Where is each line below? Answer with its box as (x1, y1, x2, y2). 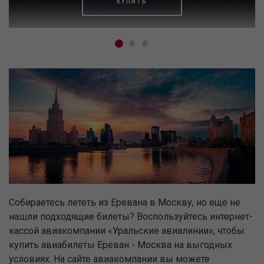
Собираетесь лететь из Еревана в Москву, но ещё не (9, 197, 240, 209)
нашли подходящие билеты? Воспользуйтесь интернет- (9, 211, 253, 223)
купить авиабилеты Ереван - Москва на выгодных (9, 239, 232, 251)
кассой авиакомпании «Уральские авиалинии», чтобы (9, 225, 245, 237)
